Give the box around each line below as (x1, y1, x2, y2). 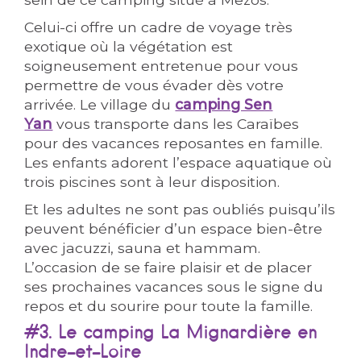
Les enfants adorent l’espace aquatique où (24, 154, 333, 171)
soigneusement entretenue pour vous (24, 57, 299, 74)
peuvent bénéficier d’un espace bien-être (24, 220, 323, 237)
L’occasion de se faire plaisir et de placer (24, 259, 313, 276)
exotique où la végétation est (24, 38, 234, 55)
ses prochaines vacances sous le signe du (24, 278, 324, 295)
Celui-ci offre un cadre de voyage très (24, 19, 293, 35)
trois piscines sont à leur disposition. (24, 173, 280, 190)
